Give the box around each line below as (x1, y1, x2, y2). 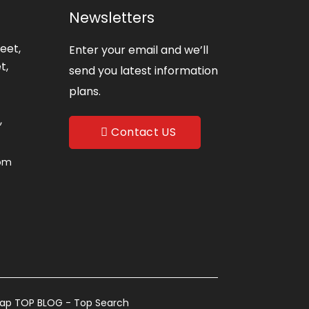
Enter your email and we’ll (69, 41, 208, 58)
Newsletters (69, 7, 154, 28)
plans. (69, 83, 101, 99)
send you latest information (69, 62, 218, 79)
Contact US (111, 124, 177, 141)
